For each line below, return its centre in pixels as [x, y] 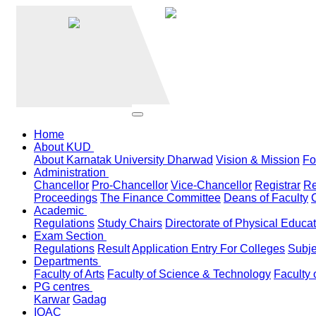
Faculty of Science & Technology [189, 274]
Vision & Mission [258, 160]
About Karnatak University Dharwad [123, 160]
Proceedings [66, 198]
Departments [67, 261]
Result [114, 249]
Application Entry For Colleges [208, 249]
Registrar [278, 185]
